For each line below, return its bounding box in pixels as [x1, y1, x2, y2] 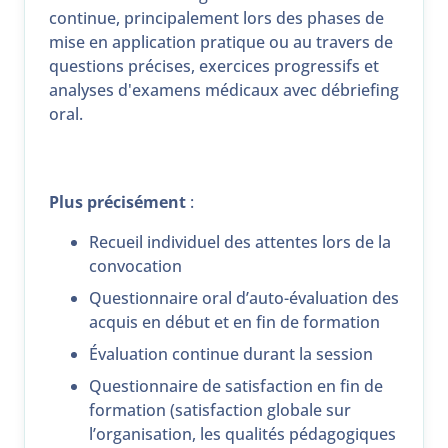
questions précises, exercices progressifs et [49, 55, 379, 78]
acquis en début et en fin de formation [89, 311, 380, 334]
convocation [89, 255, 182, 278]
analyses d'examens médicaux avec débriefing [49, 79, 399, 102]
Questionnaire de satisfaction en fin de [89, 375, 383, 398]
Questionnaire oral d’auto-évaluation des [89, 287, 399, 310]
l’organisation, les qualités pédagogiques [89, 423, 396, 446]
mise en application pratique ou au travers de [49, 31, 393, 54]
